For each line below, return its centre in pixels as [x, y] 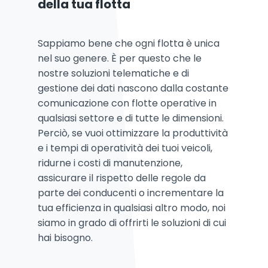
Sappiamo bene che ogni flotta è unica [129, 43]
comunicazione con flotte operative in [127, 103]
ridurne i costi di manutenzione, [110, 163]
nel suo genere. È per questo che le [120, 58]
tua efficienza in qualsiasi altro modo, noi [132, 208]
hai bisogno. [65, 237]
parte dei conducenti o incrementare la [131, 193]
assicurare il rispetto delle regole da [122, 178]
